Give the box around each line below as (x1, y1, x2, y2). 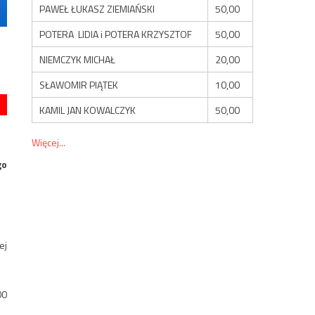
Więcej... (32, 134, 66, 150)
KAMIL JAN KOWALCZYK (39, 102, 136, 117)
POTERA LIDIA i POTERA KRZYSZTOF (39, 26, 193, 41)
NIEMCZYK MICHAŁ (39, 51, 116, 67)
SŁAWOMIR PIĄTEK (39, 77, 119, 92)
